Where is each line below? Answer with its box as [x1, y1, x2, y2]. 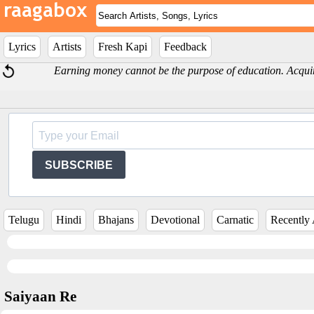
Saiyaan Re [4, 288, 76, 305]
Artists [53, 41, 81, 53]
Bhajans [98, 214, 134, 226]
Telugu [8, 214, 39, 226]
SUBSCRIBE [45, 158, 113, 171]
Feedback [164, 41, 207, 53]
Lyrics [8, 41, 36, 53]
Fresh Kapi [98, 41, 147, 53]
